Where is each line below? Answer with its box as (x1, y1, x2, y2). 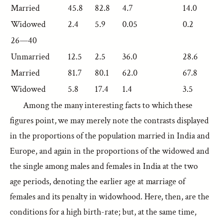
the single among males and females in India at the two (10, 161, 198, 172)
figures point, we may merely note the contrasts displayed (10, 115, 209, 126)
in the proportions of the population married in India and (10, 130, 210, 141)
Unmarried (11, 51, 50, 62)
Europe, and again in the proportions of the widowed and (10, 145, 210, 157)
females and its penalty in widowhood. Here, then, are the (10, 191, 209, 202)
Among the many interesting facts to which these (23, 100, 193, 111)
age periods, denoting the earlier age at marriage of (10, 176, 186, 187)
